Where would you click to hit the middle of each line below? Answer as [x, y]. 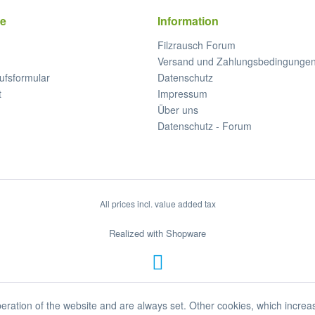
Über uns [178, 110]
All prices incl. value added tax [157, 203]
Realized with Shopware [157, 233]
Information [188, 21]
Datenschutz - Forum [205, 126]
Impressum [182, 94]
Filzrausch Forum [197, 45]
